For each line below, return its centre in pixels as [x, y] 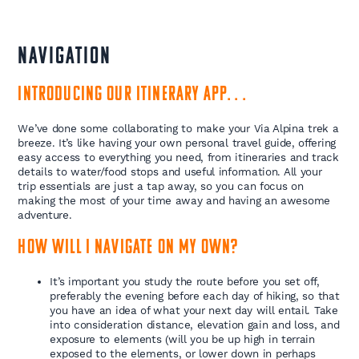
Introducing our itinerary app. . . [134, 95]
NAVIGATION [65, 58]
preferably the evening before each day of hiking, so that [195, 296]
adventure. [45, 215]
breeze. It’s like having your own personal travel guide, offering [177, 143]
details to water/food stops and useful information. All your [170, 172]
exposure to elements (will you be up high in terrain [182, 339]
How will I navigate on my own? [128, 248]
